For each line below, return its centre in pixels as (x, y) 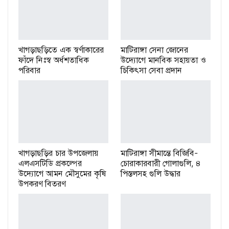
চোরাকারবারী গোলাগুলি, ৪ (161, 163)
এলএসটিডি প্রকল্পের (50, 163)
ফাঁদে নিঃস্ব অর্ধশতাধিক (54, 60)
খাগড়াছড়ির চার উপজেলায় (59, 153)
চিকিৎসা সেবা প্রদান (151, 70)
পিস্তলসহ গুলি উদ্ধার (151, 173)
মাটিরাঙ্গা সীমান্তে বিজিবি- (159, 153)
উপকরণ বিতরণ (42, 184)
